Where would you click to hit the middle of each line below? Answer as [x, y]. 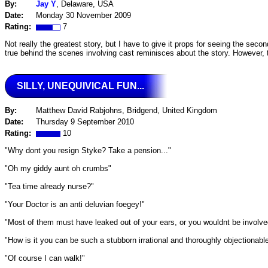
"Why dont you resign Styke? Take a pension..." [88, 150]
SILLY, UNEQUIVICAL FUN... [80, 86]
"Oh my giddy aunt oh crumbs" [58, 168]
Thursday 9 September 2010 [85, 122]
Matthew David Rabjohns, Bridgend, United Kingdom [127, 111]
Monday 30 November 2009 [83, 16]
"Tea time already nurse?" [49, 186]
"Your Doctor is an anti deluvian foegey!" [75, 204]
